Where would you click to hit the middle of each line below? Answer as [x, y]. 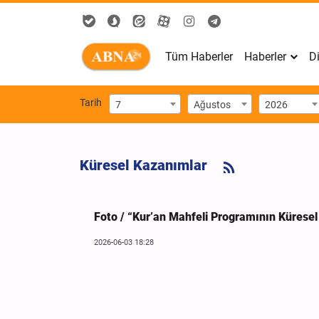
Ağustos [212, 104]
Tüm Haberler [199, 57]
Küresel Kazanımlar [143, 166]
